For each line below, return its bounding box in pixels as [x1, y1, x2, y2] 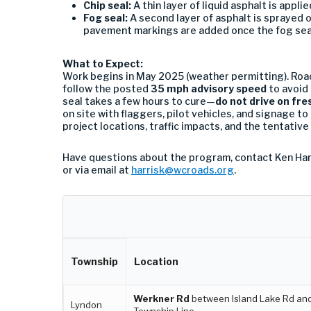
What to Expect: [62, 57, 143, 69]
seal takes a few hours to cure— [62, 94, 215, 107]
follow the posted [62, 82, 151, 94]
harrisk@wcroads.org [131, 163, 234, 176]
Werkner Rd [133, 292, 190, 304]
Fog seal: [83, 11, 128, 24]
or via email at [62, 163, 131, 176]
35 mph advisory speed [151, 82, 267, 94]
